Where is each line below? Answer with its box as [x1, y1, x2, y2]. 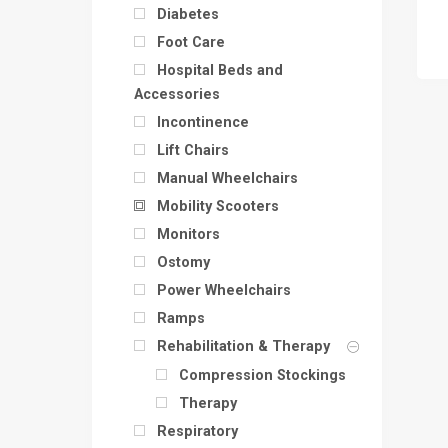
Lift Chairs [157, 141, 229, 159]
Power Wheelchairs [157, 281, 291, 299]
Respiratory [157, 422, 238, 440]
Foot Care [157, 33, 225, 51]
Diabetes [157, 5, 219, 23]
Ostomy [157, 253, 210, 271]
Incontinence [157, 113, 249, 131]
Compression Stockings [179, 366, 346, 384]
